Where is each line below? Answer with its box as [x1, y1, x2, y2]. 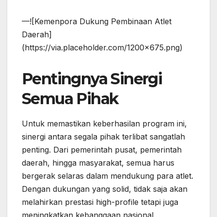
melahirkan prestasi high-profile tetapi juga [22, 197, 178, 207]
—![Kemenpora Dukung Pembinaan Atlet [22, 16, 171, 27]
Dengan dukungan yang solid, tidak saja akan [22, 184, 187, 194]
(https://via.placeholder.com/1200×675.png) [22, 43, 183, 53]
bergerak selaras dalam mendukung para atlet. [22, 171, 193, 181]
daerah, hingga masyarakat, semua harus [22, 158, 174, 168]
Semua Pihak [22, 89, 119, 108]
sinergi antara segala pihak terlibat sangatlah [22, 132, 185, 142]
